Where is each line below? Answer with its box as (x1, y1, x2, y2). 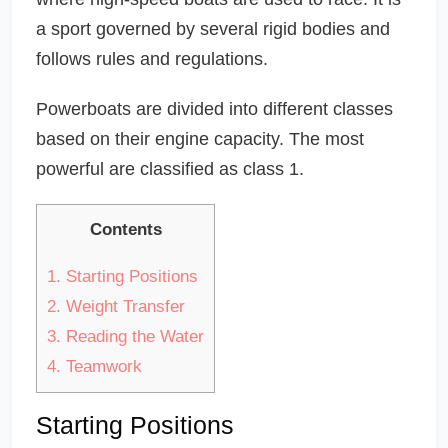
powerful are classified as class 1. (36, 158, 304, 179)
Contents (89, 219, 162, 239)
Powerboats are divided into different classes (36, 98, 393, 119)
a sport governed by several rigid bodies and (36, 18, 390, 39)
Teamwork (61, 356, 142, 376)
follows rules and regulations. (36, 48, 268, 69)
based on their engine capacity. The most (36, 128, 364, 149)
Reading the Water (61, 326, 204, 346)
